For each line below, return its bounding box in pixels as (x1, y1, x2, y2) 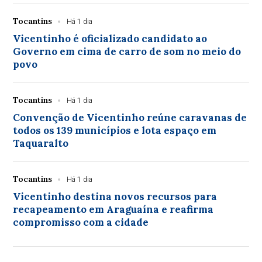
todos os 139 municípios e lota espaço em (13, 123, 217, 137)
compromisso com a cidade (13, 215, 149, 229)
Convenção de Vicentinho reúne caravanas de (13, 111, 247, 124)
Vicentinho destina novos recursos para (13, 189, 218, 203)
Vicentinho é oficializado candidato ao (13, 32, 208, 45)
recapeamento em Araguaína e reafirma (13, 202, 214, 216)
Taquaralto (13, 136, 69, 150)
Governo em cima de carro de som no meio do (13, 44, 242, 58)
